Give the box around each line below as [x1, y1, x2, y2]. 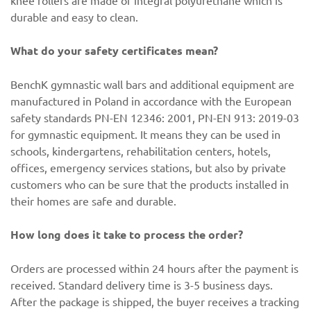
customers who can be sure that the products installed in [10, 177, 289, 191]
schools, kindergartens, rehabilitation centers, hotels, [10, 144, 271, 158]
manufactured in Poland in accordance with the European [10, 94, 292, 108]
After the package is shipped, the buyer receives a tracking [10, 294, 299, 308]
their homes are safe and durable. [10, 194, 176, 208]
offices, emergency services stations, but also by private [10, 160, 286, 174]
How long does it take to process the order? [10, 227, 243, 242]
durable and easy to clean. [10, 10, 138, 24]
